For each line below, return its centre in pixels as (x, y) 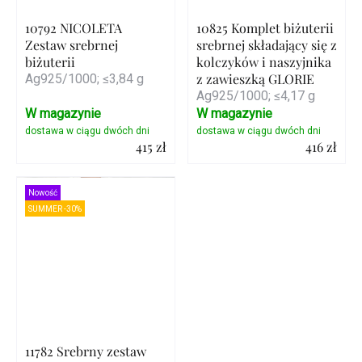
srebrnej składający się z (266, 45)
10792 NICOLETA (74, 28)
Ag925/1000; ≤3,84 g (84, 79)
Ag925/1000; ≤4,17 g (255, 96)
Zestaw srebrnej (72, 45)
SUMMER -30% (55, 208)
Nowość (43, 193)
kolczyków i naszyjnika (263, 62)
